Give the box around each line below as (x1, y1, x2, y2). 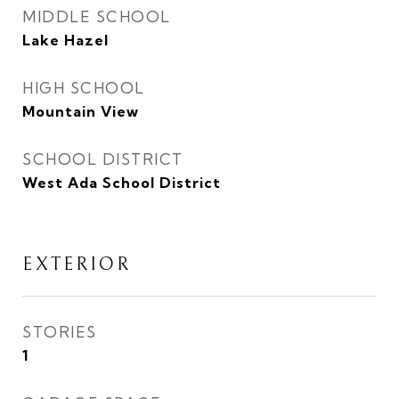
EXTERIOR (22, 254, 131, 275)
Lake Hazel (22, 31, 109, 49)
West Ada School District (22, 174, 221, 191)
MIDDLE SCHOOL (22, 7, 171, 26)
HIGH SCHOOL (22, 78, 145, 97)
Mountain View (22, 102, 139, 120)
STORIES (22, 322, 97, 341)
